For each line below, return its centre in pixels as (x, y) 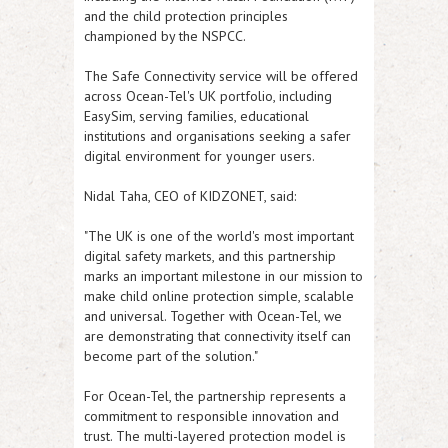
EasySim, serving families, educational (196, 115)
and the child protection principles (186, 15)
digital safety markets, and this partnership (210, 255)
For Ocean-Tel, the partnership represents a (215, 395)
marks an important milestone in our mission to (223, 275)
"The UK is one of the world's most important (219, 235)
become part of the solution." (171, 355)
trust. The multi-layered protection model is (215, 435)
